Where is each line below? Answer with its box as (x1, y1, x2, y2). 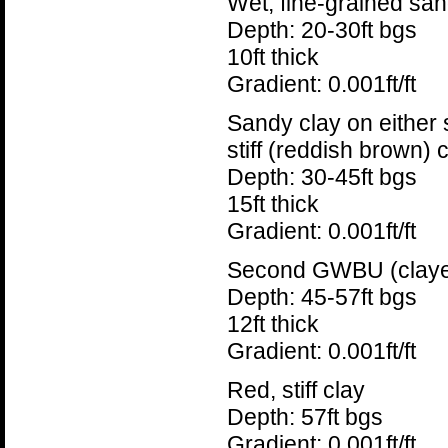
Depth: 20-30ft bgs (226, 17, 417, 43)
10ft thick (226, 44, 319, 70)
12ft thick (226, 311, 319, 337)
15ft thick (226, 191, 319, 217)
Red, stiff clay (226, 377, 365, 403)
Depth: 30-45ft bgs (226, 164, 417, 190)
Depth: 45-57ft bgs (226, 284, 417, 310)
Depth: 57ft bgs (226, 404, 383, 430)
